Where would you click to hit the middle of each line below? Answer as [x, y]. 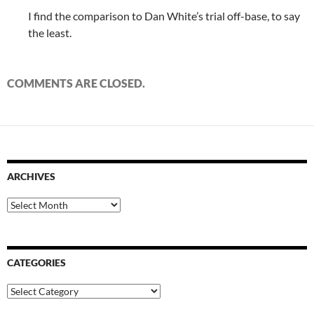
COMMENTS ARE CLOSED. [76, 83]
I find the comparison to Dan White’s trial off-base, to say [164, 16]
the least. [52, 33]
